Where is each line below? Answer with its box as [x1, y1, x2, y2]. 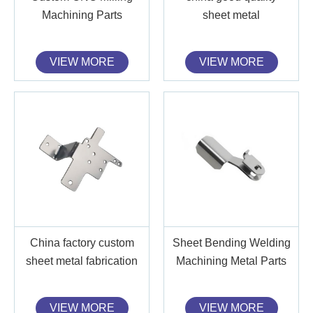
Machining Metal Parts [176, 254, 286, 267]
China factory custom [29, 236, 134, 249]
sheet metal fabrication [26, 254, 138, 267]
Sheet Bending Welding [172, 236, 291, 249]
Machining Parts [41, 8, 122, 21]
